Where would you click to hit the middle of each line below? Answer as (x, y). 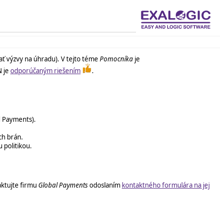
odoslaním (105, 185)
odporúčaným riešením (45, 70)
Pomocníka (116, 59)
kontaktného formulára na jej (166, 185)
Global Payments (63, 185)
